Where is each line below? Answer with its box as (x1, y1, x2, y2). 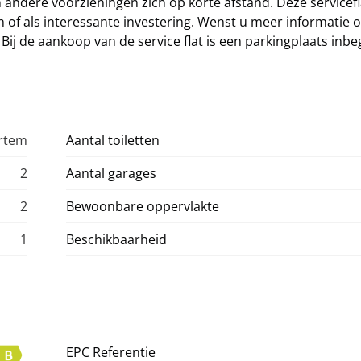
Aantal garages (66, 164, 156, 182)
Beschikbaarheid (66, 230, 167, 248)
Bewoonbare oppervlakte (66, 197, 219, 215)
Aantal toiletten (66, 131, 160, 149)
